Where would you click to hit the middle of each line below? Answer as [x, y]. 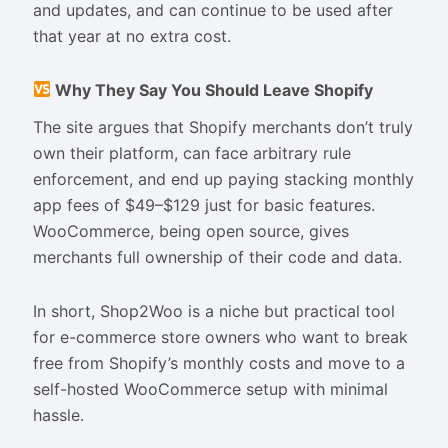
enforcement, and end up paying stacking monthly [223, 178]
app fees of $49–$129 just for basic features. [203, 204]
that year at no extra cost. [131, 35]
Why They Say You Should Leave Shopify [212, 89]
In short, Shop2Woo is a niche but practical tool [213, 310]
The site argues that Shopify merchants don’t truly [222, 126]
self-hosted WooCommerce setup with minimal [210, 388]
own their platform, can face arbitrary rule [191, 152]
